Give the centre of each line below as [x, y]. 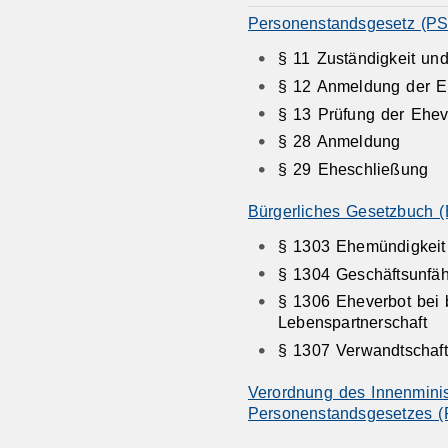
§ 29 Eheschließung [353, 169]
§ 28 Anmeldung [339, 141]
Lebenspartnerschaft [352, 322]
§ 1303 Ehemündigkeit [361, 245]
